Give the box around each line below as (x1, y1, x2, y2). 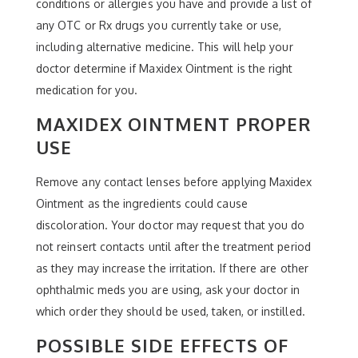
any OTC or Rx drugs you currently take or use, (36, 18, 282, 32)
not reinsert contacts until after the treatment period (36, 240, 311, 253)
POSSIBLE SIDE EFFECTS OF (36, 334, 288, 356)
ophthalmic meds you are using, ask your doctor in (36, 283, 300, 296)
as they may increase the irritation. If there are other (36, 261, 308, 275)
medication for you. (36, 83, 138, 97)
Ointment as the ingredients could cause (36, 197, 248, 210)
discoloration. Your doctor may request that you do (36, 218, 305, 232)
